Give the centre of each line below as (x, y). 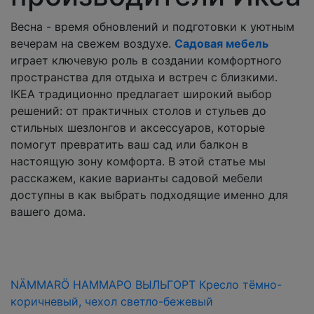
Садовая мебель (221, 43)
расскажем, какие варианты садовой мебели (137, 178)
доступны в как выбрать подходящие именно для (149, 194)
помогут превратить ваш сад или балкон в (129, 144)
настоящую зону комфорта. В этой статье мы (138, 161)
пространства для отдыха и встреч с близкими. (144, 77)
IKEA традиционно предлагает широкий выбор (141, 94)
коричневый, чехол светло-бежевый (112, 301)
